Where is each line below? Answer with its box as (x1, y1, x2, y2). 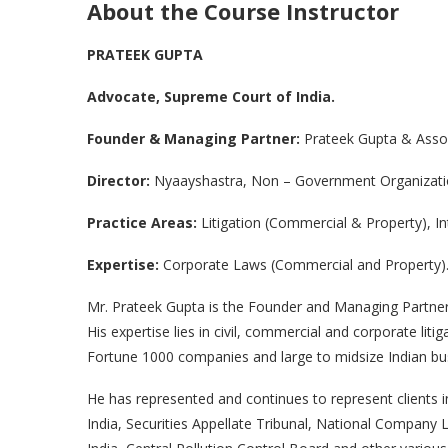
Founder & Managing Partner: (87, 129, 300, 148)
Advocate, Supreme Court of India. (87, 87, 335, 106)
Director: (87, 171, 154, 190)
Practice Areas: (87, 213, 197, 232)
